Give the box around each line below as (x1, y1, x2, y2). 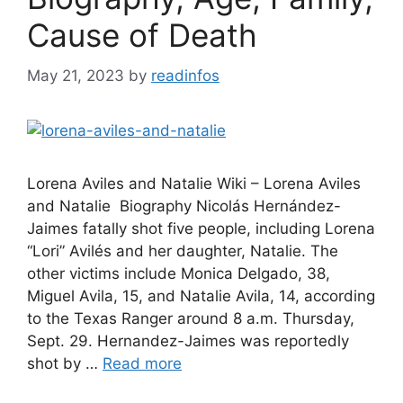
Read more (103, 354, 182, 372)
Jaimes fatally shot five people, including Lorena (27, 219, 375, 237)
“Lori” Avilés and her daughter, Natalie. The (27, 241, 338, 260)
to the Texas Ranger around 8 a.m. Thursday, (27, 309, 354, 327)
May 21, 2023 (27, 66, 124, 85)
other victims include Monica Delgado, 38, (27, 264, 330, 282)
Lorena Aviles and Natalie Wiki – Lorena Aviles (27, 174, 361, 193)
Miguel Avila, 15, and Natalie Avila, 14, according (27, 286, 375, 305)
